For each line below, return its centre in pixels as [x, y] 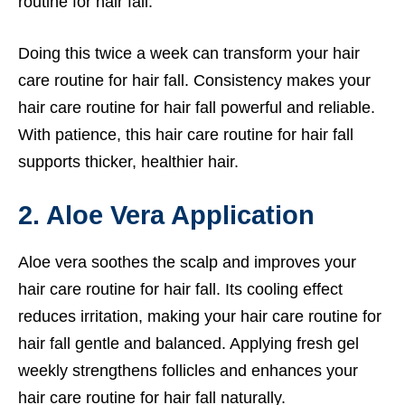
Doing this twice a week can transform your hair [189, 53]
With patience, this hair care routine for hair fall [186, 134]
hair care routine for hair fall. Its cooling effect [180, 289]
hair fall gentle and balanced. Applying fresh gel [188, 343]
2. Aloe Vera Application [166, 215]
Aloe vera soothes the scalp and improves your [187, 262]
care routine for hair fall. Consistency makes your [194, 80]
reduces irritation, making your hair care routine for [200, 316]
